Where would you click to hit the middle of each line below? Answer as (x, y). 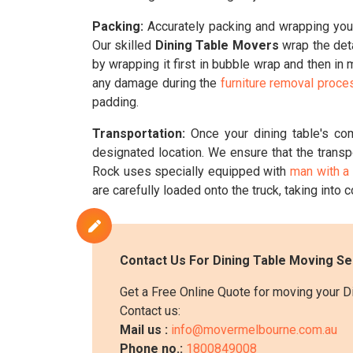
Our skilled (124, 45)
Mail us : (145, 330)
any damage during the (156, 83)
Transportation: (139, 134)
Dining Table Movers (217, 45)
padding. (115, 102)
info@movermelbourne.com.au (254, 330)
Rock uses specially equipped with (191, 171)
